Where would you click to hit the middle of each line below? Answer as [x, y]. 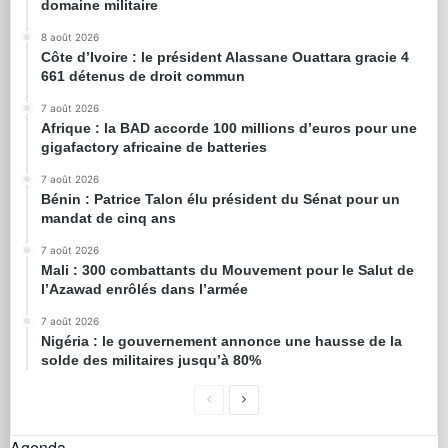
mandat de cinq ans [108, 218]
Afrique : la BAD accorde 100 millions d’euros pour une [229, 128]
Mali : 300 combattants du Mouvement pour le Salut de [227, 270]
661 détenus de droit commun [143, 76]
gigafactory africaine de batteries [154, 147]
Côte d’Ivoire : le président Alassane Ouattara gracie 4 [225, 57]
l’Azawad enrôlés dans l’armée [144, 289]
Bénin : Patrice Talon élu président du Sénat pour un [220, 199]
